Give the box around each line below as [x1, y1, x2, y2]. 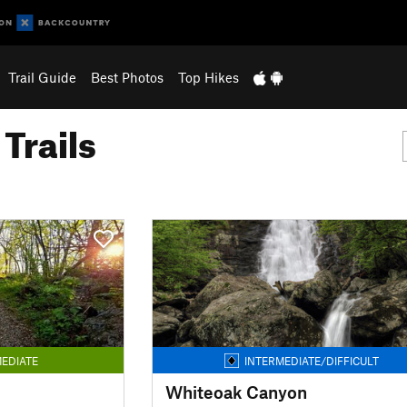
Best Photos [90, 69, 164, 85]
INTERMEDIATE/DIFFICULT [244, 353, 380, 367]
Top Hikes [177, 69, 239, 85]
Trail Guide [7, 69, 76, 85]
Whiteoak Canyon [164, 381, 307, 402]
